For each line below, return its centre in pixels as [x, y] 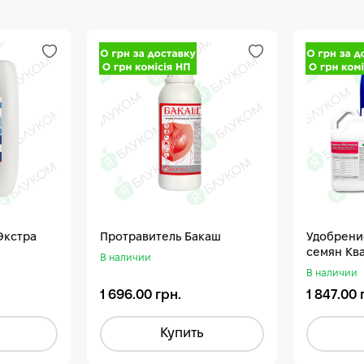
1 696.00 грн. [141, 295]
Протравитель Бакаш [160, 237]
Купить [182, 333]
